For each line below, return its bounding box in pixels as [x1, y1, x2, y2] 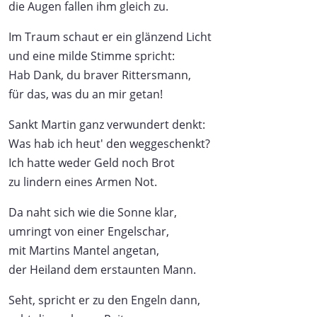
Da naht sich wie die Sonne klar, [8, 204, 177, 220]
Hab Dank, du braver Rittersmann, [8, 67, 191, 83]
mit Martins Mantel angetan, [8, 242, 159, 258]
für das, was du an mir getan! [8, 86, 163, 102]
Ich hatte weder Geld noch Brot [8, 154, 175, 171]
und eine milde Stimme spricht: [8, 47, 175, 64]
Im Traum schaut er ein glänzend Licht [8, 28, 212, 45]
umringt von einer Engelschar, [8, 223, 169, 239]
